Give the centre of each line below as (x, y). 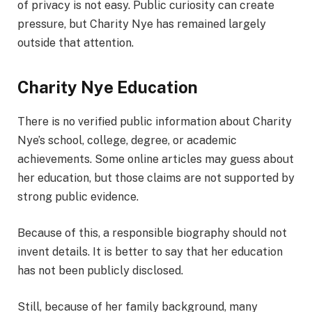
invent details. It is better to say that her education (150, 251)
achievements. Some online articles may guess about (156, 159)
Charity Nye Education (108, 87)
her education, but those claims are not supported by (156, 178)
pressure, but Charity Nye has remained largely (142, 24)
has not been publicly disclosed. (100, 270)
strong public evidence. (78, 197)
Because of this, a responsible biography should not (152, 233)
